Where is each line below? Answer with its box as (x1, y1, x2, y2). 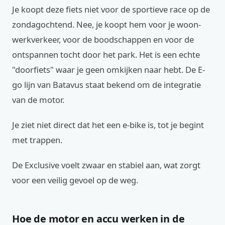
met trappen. (12, 134, 62, 146)
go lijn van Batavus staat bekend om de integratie (12, 79, 201, 90)
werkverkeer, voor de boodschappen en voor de (12, 34, 194, 45)
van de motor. (12, 94, 64, 105)
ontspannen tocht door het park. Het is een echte (12, 49, 200, 60)
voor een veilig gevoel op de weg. (12, 174, 138, 186)
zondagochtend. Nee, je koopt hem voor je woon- (12, 19, 201, 30)
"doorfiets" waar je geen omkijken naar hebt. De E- (12, 64, 205, 75)
